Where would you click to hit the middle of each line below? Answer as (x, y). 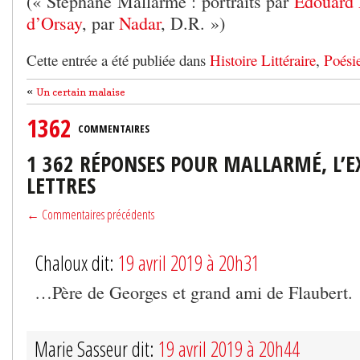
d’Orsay (54, 22)
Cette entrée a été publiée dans (118, 59)
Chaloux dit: (76, 262)
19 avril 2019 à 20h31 (189, 262)
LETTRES (61, 185)
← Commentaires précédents (90, 214)
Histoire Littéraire (263, 59)
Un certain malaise (81, 92)
